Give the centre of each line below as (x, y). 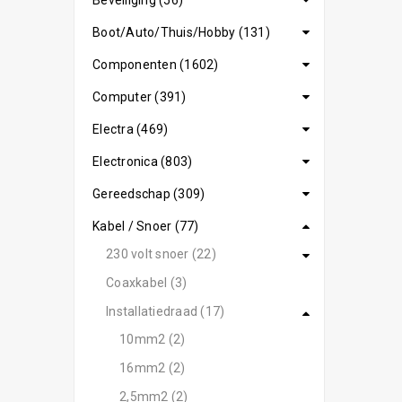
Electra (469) (131, 129)
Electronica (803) (143, 162)
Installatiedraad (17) (166, 311)
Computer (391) (140, 97)
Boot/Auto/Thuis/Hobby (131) (181, 32)
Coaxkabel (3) (147, 283)
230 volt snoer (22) (161, 254)
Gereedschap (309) (149, 194)
